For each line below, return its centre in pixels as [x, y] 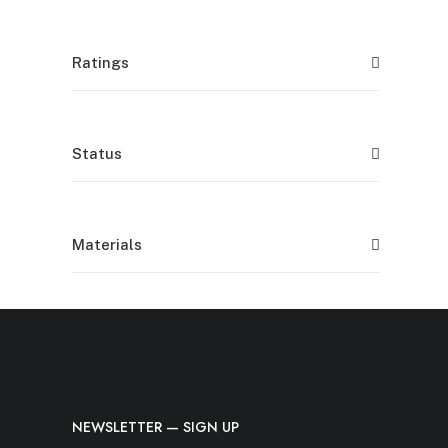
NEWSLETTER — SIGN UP [155, 427]
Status [97, 153]
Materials [107, 244]
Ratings [100, 62]
